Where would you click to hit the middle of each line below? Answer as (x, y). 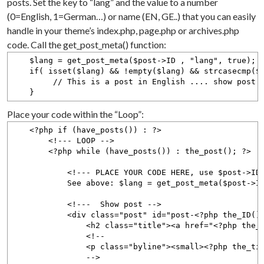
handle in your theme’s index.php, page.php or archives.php (123, 30)
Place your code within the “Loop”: (76, 114)
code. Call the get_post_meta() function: (87, 44)
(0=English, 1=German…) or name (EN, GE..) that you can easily (132, 16)
